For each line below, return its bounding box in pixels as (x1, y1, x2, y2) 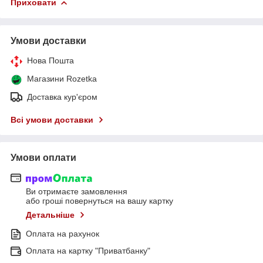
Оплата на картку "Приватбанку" (26, 246, 150, 256)
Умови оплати (11, 152, 76, 163)
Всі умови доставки (11, 114, 93, 124)
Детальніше (26, 210, 75, 220)
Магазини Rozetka (27, 73, 97, 83)
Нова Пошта (27, 55, 74, 65)
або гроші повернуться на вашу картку (26, 196, 173, 206)
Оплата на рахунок (26, 229, 99, 239)
